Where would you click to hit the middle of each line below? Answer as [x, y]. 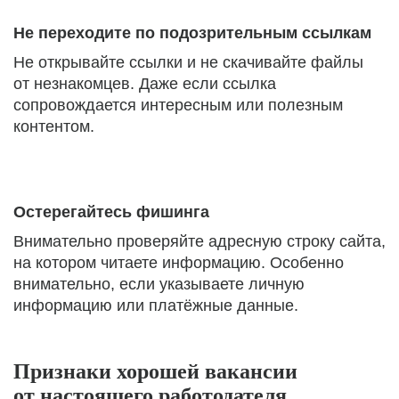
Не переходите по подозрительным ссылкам [192, 33]
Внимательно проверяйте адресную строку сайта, [199, 241]
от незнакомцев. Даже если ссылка [145, 84]
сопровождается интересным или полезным [178, 105]
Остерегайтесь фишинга [111, 212]
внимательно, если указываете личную [159, 284]
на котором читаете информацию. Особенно [179, 263]
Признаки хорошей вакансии [155, 371]
